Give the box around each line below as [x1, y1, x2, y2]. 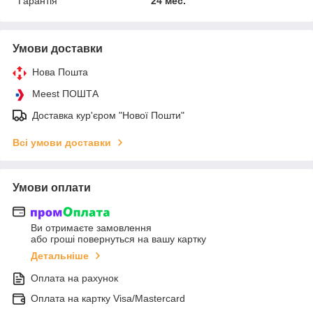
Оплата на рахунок [31, 272, 118, 284]
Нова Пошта [32, 66, 88, 78]
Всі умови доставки [13, 136, 111, 148]
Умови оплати [13, 181, 91, 194]
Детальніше [31, 250, 89, 262]
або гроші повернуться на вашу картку [31, 233, 206, 245]
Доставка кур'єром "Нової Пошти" [32, 109, 184, 121]
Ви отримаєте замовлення [31, 222, 152, 234]
